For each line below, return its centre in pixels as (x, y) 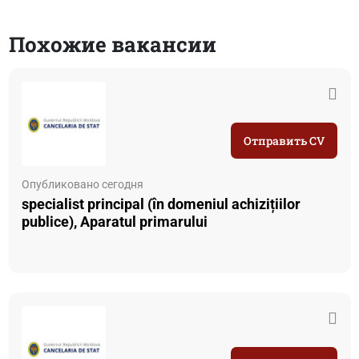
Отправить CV (284, 140)
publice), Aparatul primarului (115, 222)
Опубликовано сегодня (83, 184)
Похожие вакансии (112, 44)
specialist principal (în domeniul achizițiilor (161, 204)
